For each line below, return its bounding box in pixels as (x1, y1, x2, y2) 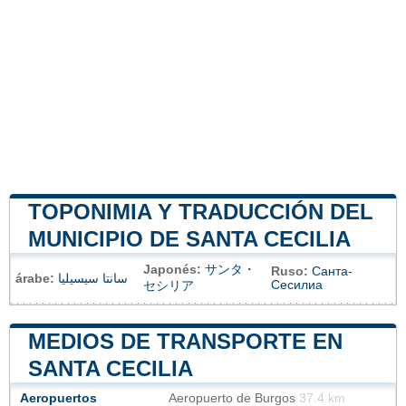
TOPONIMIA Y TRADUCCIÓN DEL (28, 198, 373, 224)
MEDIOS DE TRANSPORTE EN (28, 328, 343, 353)
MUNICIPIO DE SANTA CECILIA (28, 226, 351, 251)
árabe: (15, 271, 54, 285)
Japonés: (143, 262, 201, 276)
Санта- (312, 264, 353, 278)
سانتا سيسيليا (58, 271, 128, 285)
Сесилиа (271, 277, 323, 292)
